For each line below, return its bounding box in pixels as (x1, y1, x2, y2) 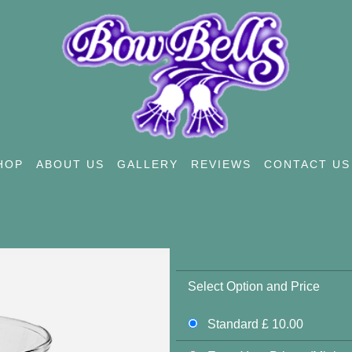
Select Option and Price (188, 280, 320, 293)
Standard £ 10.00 (204, 317, 303, 331)
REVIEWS (191, 158, 252, 171)
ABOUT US (36, 158, 105, 171)
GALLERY (117, 158, 179, 171)
